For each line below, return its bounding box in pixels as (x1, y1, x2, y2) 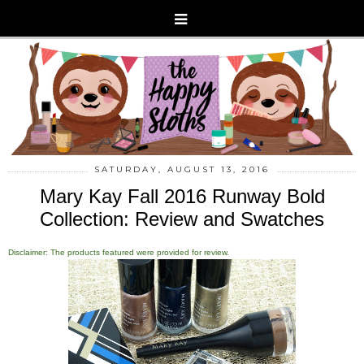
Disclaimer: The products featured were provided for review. (8, 247, 229, 257)
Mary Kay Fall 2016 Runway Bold (39, 184, 325, 207)
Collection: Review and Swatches (40, 207, 324, 230)
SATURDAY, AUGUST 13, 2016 (94, 163, 270, 175)
